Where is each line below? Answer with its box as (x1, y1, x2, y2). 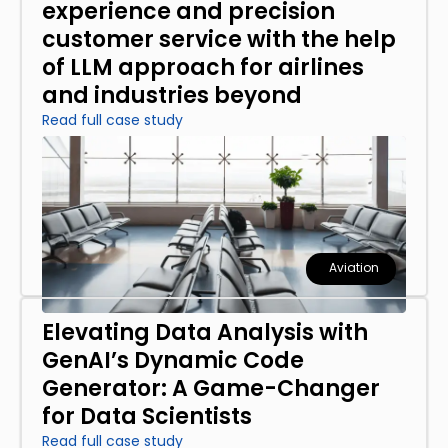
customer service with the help (42, 24, 396, 56)
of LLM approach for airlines (42, 52, 364, 84)
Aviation (329, 259, 379, 277)
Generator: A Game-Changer (42, 373, 380, 405)
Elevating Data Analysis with (42, 317, 368, 349)
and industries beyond (42, 80, 302, 112)
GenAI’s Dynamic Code (42, 345, 304, 377)
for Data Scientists (42, 401, 252, 433)
